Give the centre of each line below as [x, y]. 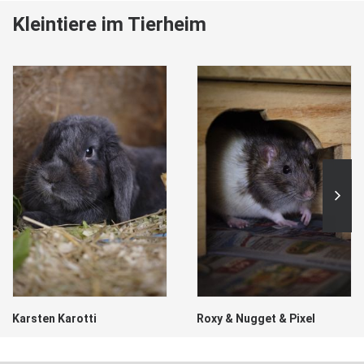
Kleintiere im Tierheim [109, 24]
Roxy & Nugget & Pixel [256, 318]
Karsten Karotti [54, 318]
